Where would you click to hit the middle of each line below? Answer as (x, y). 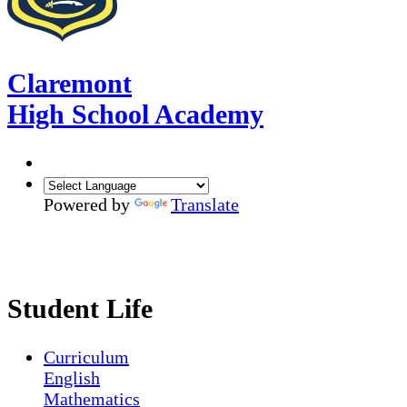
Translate (205, 205)
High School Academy (135, 114)
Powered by (89, 205)
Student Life (80, 308)
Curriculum (86, 357)
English (72, 377)
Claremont (69, 84)
